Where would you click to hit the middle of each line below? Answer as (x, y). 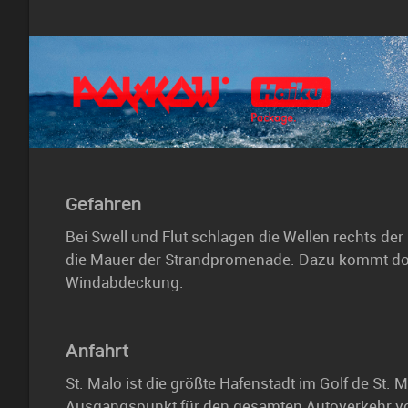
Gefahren (103, 204)
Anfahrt (97, 350)
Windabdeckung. (125, 282)
